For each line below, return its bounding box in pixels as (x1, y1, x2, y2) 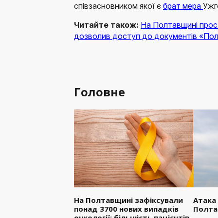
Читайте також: (74, 19, 141, 30)
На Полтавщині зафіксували (74, 195, 183, 205)
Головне (74, 83, 125, 100)
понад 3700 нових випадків (74, 203, 179, 214)
